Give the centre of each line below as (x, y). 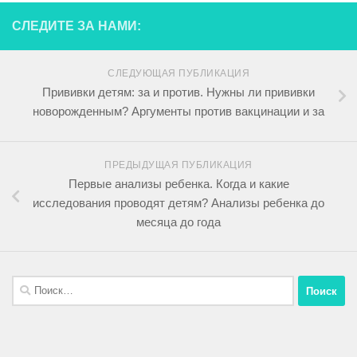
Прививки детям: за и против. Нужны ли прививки (178, 92)
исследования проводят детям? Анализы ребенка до (178, 203)
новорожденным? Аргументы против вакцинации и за (178, 112)
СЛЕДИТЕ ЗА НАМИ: (76, 26)
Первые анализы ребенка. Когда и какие (178, 184)
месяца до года (178, 222)
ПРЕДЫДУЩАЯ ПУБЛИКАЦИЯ (178, 165)
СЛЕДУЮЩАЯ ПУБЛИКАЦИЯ (178, 74)
